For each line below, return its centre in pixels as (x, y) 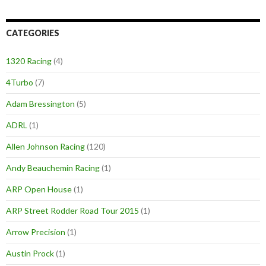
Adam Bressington (40, 104)
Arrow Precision (36, 232)
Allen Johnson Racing (45, 147)
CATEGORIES (33, 33)
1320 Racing (29, 61)
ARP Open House (39, 189)
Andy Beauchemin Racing (53, 168)
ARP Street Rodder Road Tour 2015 (72, 211)
